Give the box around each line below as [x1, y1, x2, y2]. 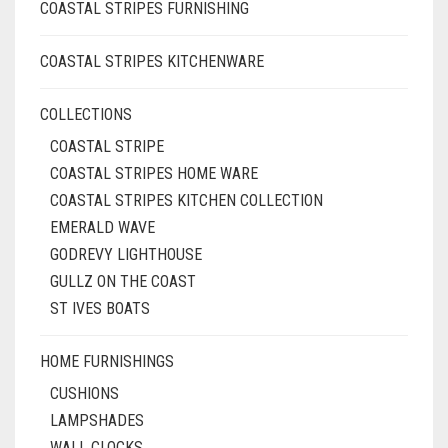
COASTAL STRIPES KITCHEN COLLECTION [50, 191, 323, 210]
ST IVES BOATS [50, 299, 150, 318]
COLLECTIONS [40, 105, 132, 124]
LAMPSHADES [50, 411, 144, 430]
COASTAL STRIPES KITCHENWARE [40, 52, 264, 71]
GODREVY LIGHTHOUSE [50, 245, 202, 264]
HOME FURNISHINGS [40, 352, 174, 371]
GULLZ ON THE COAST [50, 272, 196, 291]
